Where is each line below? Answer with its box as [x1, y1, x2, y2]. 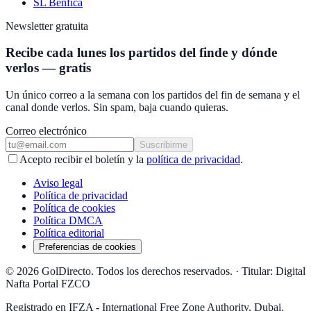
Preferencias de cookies [39, 242, 136, 253]
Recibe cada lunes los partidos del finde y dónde [6, 45, 277, 60]
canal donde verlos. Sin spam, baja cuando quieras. [6, 101, 228, 114]
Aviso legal [33, 177, 83, 190]
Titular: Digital [242, 265, 305, 278]
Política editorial [33, 227, 104, 239]
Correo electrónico [6, 125, 87, 137]
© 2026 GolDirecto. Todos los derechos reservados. [6, 265, 233, 278]
